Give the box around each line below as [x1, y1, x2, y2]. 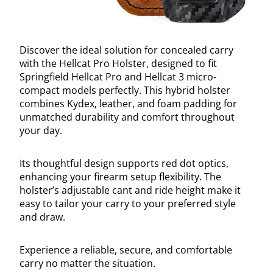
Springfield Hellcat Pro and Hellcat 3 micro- [19, 70, 216, 84]
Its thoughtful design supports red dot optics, [19, 157, 229, 171]
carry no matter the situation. [19, 257, 155, 271]
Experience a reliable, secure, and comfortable [19, 243, 232, 257]
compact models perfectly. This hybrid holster [19, 83, 230, 97]
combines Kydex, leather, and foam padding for [19, 97, 237, 111]
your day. [19, 124, 62, 138]
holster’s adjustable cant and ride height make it [19, 183, 241, 197]
